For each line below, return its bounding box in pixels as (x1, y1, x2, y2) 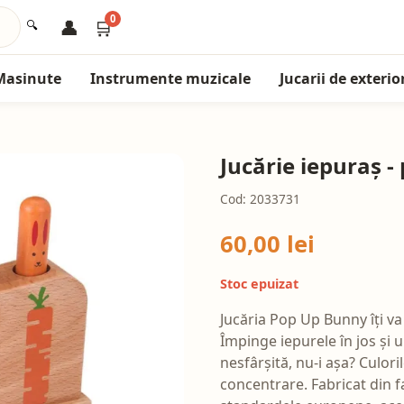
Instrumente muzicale (90, 69, 251, 88)
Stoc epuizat (220, 275, 298, 293)
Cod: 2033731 (220, 190, 300, 207)
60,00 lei (220, 228, 315, 260)
